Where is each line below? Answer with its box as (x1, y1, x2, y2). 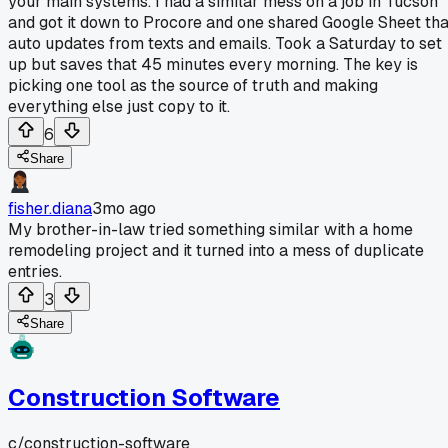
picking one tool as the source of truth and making (8, 74, 378, 96)
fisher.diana (8, 197, 92, 219)
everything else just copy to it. (8, 95, 230, 117)
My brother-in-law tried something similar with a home (8, 218, 413, 240)
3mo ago (92, 197, 156, 219)
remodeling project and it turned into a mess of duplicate (8, 239, 424, 261)
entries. (8, 260, 62, 282)
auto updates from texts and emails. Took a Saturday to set (8, 32, 442, 54)
